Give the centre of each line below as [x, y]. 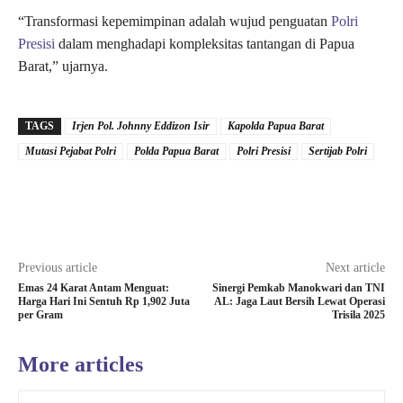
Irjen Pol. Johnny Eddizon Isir [141, 126]
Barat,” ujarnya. [63, 67]
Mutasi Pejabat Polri [71, 152]
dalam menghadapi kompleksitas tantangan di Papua [205, 44]
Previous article [58, 268]
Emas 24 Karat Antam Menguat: [94, 288]
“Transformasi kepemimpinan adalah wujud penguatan [173, 22]
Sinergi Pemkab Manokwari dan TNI [298, 288]
